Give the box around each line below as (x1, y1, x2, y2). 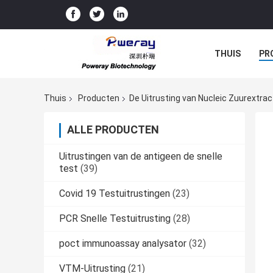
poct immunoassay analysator (59, 238, 186, 250)
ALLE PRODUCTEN (67, 123, 159, 136)
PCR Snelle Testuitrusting (59, 213, 171, 225)
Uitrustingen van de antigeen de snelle (59, 151, 222, 163)
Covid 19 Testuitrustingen (59, 188, 170, 200)
